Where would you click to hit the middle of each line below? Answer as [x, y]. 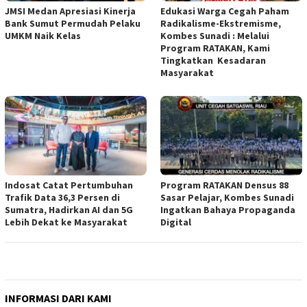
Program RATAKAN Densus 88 [224, 185]
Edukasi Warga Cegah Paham [225, 11]
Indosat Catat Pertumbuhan [69, 185]
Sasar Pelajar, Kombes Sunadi [227, 198]
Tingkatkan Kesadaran [213, 61]
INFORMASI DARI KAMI [58, 298]
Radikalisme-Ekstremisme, [221, 24]
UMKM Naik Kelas [43, 36]
